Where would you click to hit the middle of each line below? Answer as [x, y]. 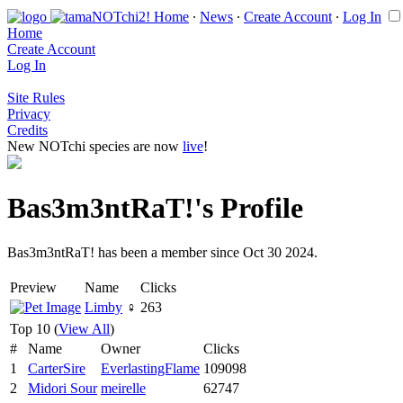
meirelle [123, 388]
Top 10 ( [34, 328]
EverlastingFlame [150, 368]
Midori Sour [63, 388]
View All [84, 328]
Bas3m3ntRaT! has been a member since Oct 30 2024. [162, 252]
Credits [27, 130]
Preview [33, 287]
